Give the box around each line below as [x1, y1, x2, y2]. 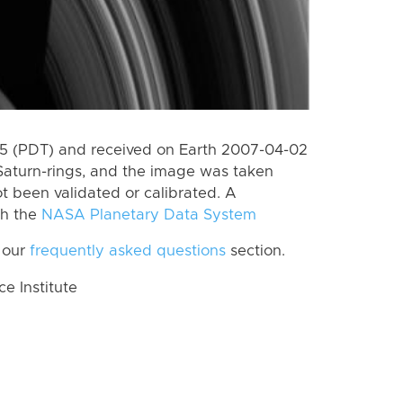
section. [226, 244, 285, 259]
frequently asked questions [30, 244, 226, 259]
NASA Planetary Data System [41, 207, 256, 222]
